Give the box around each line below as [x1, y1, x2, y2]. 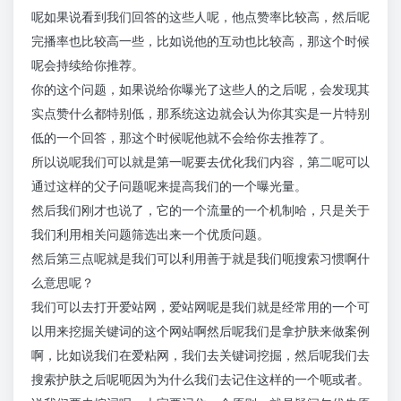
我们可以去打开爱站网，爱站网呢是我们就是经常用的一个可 [31, 299, 370, 315]
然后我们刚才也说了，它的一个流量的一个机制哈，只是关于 [31, 202, 370, 218]
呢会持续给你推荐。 [31, 57, 144, 73]
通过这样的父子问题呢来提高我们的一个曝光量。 [31, 178, 307, 194]
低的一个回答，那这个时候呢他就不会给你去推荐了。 [31, 130, 332, 146]
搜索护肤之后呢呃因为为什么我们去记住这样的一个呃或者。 [31, 371, 370, 388]
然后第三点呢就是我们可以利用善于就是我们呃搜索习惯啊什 [31, 251, 370, 267]
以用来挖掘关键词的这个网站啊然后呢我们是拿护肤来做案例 [31, 323, 370, 339]
